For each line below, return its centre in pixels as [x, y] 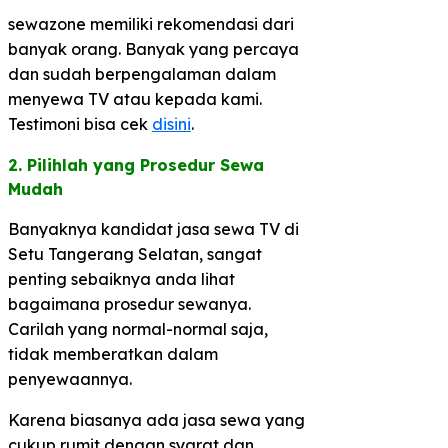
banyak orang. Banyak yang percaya [153, 48]
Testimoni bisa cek [80, 123]
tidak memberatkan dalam [113, 353]
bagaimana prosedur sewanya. [129, 303]
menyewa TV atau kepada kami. [135, 98]
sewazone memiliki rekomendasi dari [151, 23]
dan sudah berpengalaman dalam [142, 73]
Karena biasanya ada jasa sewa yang [156, 419]
